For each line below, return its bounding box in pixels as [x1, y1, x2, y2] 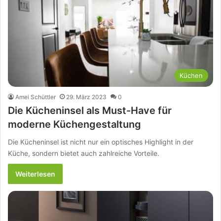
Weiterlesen [15, 170, 55, 179]
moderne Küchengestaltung [8, 118, 141, 131]
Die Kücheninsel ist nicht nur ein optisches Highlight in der [8, 138, 193, 147]
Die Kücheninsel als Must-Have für [8, 105, 172, 117]
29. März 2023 [66, 93, 107, 101]
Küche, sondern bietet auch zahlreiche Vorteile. [8, 149, 159, 158]
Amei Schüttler [15, 93, 56, 101]
